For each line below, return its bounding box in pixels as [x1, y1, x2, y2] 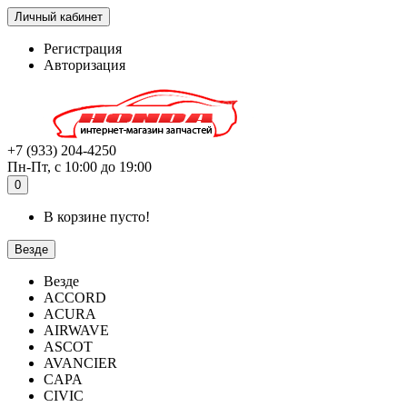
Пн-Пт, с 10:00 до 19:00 [7, 159, 152, 174]
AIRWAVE [44, 323, 109, 338]
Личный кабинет [15, 10, 103, 24]
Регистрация [44, 41, 122, 56]
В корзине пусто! [44, 209, 150, 224]
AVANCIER [44, 355, 117, 371]
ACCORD [44, 290, 106, 305]
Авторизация [44, 57, 125, 73]
